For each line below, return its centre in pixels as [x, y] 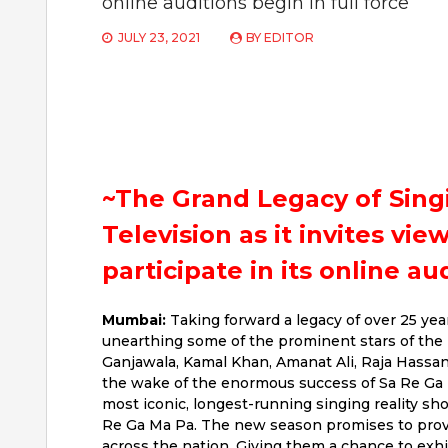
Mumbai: [134, 319]
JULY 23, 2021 [159, 37]
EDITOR [289, 37]
